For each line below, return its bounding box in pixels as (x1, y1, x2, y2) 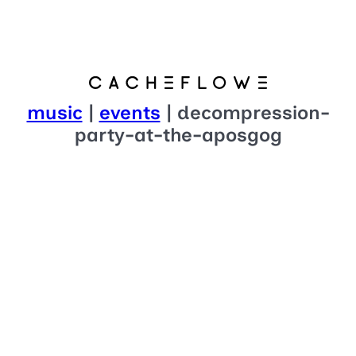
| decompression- (160, 101, 330, 125)
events (99, 101, 161, 125)
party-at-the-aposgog (74, 123, 282, 147)
